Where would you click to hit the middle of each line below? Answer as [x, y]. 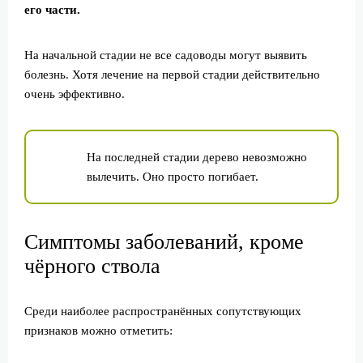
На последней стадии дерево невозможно [197, 157]
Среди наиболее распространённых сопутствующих [163, 311]
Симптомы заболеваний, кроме [164, 241]
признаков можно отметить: [98, 330]
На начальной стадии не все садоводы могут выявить [166, 55]
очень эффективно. [75, 94]
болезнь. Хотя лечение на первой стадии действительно [172, 74]
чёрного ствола [92, 266]
